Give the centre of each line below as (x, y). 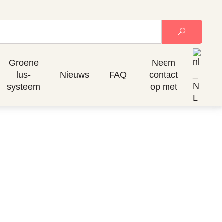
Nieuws (75, 75)
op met (164, 86)
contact (164, 75)
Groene (24, 63)
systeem (24, 86)
